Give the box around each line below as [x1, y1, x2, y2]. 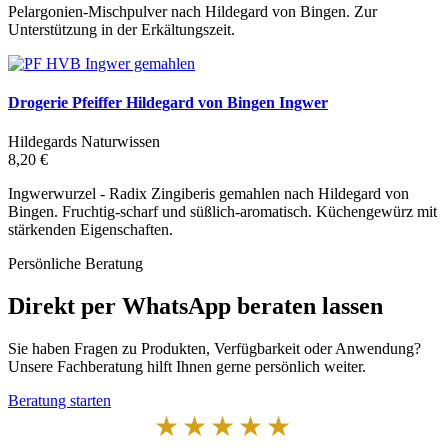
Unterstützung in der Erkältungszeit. [8, 20, 235, 38]
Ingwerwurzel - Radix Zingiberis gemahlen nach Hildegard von [8, 185, 409, 203]
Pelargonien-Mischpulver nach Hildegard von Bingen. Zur [8, 2, 377, 20]
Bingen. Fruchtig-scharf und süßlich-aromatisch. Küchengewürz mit [8, 203, 437, 221]
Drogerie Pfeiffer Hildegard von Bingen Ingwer [8, 94, 328, 112]
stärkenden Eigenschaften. [8, 221, 173, 239]
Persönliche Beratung [8, 255, 143, 273]
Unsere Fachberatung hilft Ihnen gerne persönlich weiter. [8, 358, 366, 376]
